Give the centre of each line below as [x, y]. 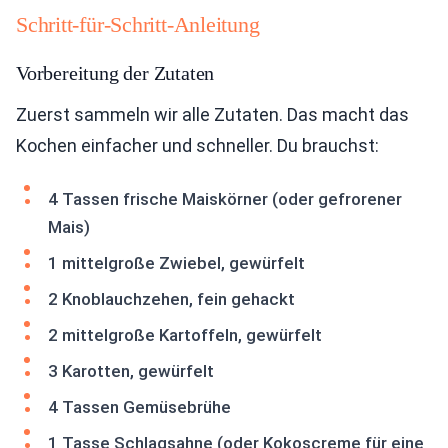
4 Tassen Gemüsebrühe [139, 407]
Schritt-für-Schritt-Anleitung [138, 24]
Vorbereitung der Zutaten [115, 73]
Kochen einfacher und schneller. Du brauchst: [197, 145]
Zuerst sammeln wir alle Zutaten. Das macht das [212, 114]
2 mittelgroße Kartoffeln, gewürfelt [185, 335]
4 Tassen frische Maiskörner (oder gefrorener [225, 199]
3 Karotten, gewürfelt [131, 371]
